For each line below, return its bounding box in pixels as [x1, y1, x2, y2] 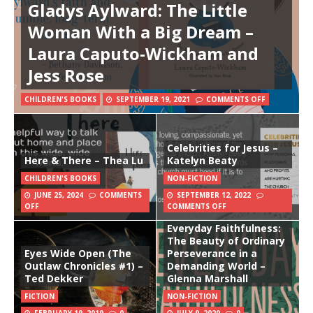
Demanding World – [167, 259, 265, 273]
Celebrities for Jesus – [167, 141, 278, 155]
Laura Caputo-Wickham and [28, 42, 259, 66]
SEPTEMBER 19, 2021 [116, 94, 190, 105]
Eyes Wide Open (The [24, 247, 131, 261]
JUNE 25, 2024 [34, 190, 83, 201]
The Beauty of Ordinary [167, 234, 285, 248]
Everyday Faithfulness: [167, 221, 281, 235]
